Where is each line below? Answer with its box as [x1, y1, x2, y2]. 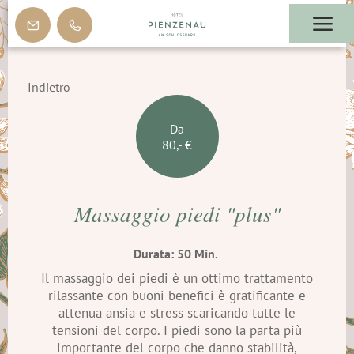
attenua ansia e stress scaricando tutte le [58, 303, 296, 322]
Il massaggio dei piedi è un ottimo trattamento [41, 269, 313, 287]
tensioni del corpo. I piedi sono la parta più [52, 321, 302, 339]
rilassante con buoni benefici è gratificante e [48, 286, 306, 304]
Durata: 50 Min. [134, 245, 220, 262]
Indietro [28, 79, 70, 95]
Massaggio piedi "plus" [73, 199, 281, 228]
